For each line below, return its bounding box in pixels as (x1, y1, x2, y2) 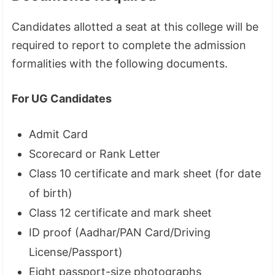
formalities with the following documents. (12, 56, 228, 70)
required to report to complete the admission (12, 38, 247, 52)
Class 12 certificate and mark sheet (29, 206, 212, 219)
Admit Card (29, 127, 88, 141)
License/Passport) (29, 245, 123, 258)
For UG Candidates (12, 91, 112, 105)
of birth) (29, 186, 73, 199)
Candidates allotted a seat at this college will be (12, 20, 259, 33)
